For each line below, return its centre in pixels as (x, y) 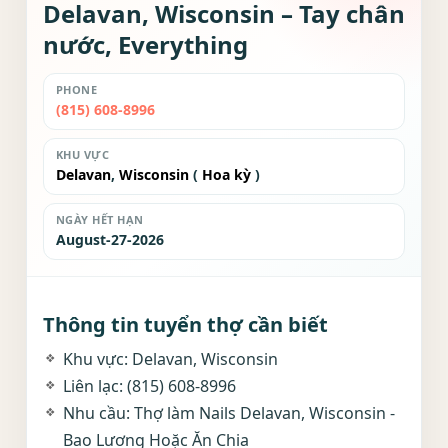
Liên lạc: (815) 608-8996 (149, 386)
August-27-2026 (110, 239)
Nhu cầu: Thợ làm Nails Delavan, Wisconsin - (229, 413)
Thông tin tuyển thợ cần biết (185, 324)
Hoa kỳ (226, 174)
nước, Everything (145, 44)
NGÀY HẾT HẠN (100, 219)
